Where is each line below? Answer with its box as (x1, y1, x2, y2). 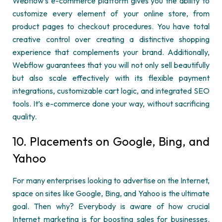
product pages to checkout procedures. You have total (12, 21, 210, 31)
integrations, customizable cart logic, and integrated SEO (12, 86, 210, 96)
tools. (12, 99, 34, 109)
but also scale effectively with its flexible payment (12, 73, 210, 83)
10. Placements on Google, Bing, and (12, 134, 210, 149)
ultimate (181, 188, 210, 198)
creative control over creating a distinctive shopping (12, 34, 210, 44)
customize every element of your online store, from (12, 8, 210, 18)
